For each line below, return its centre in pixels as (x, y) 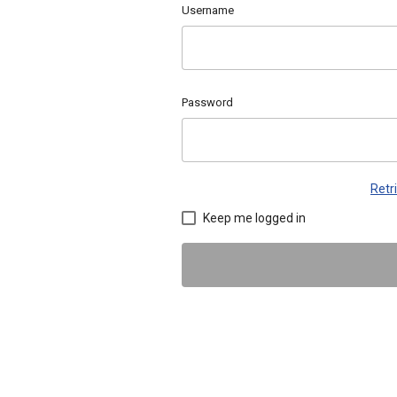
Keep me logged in (254, 218)
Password (207, 102)
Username (208, 11)
